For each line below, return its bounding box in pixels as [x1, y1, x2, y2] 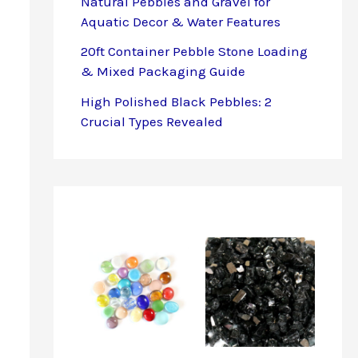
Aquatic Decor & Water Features [80, 13, 280, 30]
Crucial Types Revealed [80, 113, 223, 130]
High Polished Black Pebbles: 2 [80, 93, 272, 110]
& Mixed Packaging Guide [80, 63, 245, 80]
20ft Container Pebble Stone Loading [80, 43, 308, 60]
